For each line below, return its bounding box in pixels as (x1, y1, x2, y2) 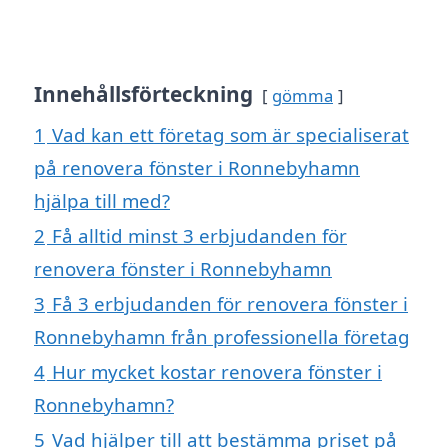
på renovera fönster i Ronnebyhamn (34, 155, 360, 181)
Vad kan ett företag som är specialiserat (52, 122, 409, 148)
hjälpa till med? (34, 188, 170, 214)
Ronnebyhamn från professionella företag (34, 324, 410, 350)
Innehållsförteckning (34, 80, 253, 109)
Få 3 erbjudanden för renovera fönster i (52, 291, 408, 317)
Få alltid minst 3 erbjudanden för (52, 223, 347, 249)
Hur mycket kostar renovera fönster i (52, 359, 382, 385)
